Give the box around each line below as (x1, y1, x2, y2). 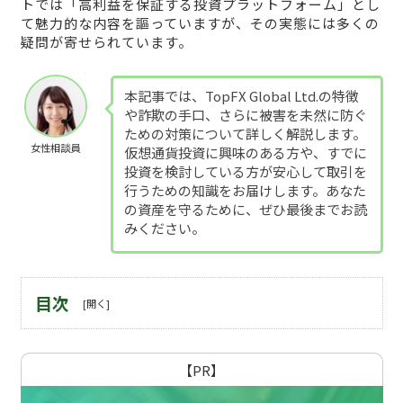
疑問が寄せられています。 (20, 32, 193, 52)
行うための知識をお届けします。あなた (123, 180, 366, 200)
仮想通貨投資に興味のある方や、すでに (123, 142, 367, 162)
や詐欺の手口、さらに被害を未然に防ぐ (123, 104, 367, 124)
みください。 (123, 218, 205, 237)
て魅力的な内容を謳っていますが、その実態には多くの (20, 13, 380, 33)
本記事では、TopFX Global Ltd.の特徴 (123, 85, 359, 105)
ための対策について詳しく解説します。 (123, 123, 366, 143)
